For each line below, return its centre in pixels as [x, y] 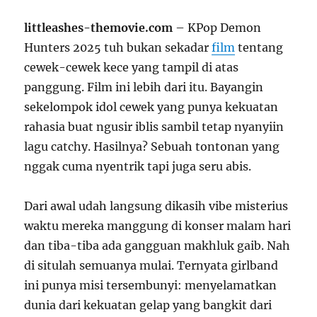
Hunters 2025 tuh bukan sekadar [118, 47]
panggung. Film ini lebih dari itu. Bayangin [144, 87]
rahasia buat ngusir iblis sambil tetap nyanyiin [154, 127]
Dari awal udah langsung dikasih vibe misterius [156, 206]
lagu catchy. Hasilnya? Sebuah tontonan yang [152, 146]
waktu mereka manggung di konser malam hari [158, 226]
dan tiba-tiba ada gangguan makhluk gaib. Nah [157, 246]
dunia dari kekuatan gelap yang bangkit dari [148, 305]
